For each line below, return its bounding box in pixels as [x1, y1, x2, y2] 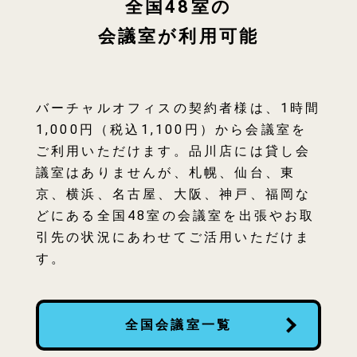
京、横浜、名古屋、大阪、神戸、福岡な [35, 186, 312, 202]
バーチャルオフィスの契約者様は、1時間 [35, 100, 321, 116]
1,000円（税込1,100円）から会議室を [35, 122, 308, 138]
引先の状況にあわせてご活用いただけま [35, 229, 312, 245]
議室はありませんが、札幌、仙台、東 [35, 165, 296, 181]
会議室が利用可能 [97, 26, 260, 47]
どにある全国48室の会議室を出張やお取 [35, 208, 316, 224]
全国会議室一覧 [124, 317, 233, 333]
